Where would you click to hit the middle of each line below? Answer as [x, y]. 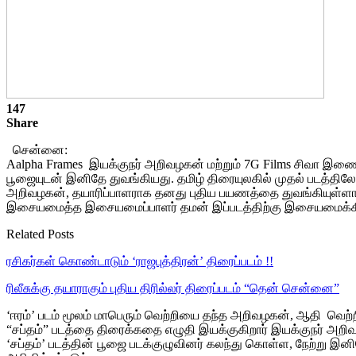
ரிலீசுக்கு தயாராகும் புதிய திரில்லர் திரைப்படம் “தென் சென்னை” [173, 288]
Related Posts [40, 234]
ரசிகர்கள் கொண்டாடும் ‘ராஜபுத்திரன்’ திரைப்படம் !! [140, 261]
